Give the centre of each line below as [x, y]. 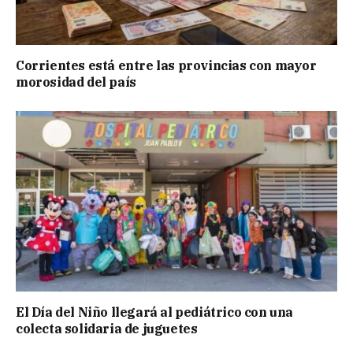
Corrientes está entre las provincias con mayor [166, 65]
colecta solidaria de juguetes [107, 329]
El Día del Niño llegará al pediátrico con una [155, 312]
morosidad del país [76, 82]
